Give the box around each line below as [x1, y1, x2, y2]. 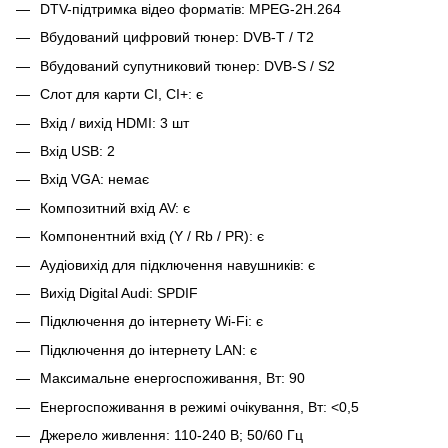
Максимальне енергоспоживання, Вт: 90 [40, 370, 305, 387]
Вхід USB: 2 [40, 143, 115, 160]
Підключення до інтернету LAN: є [40, 341, 269, 358]
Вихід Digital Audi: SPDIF [40, 284, 198, 301]
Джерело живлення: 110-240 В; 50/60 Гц [40, 426, 303, 443]
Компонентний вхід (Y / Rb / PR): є [40, 228, 264, 245]
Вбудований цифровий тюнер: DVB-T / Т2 [40, 29, 314, 46]
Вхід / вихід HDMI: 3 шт [40, 114, 189, 131]
